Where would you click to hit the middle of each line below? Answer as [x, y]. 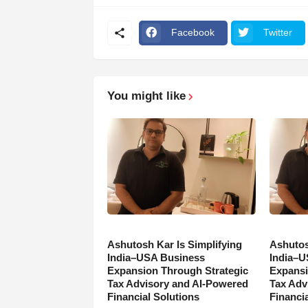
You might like [146, 96]
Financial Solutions [153, 296]
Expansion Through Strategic [177, 270]
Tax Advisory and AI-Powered [177, 283]
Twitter [277, 33]
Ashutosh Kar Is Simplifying [174, 244]
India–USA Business [156, 257]
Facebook [192, 33]
